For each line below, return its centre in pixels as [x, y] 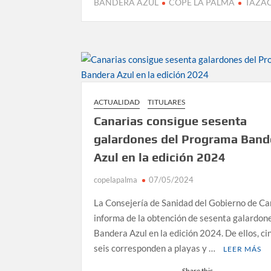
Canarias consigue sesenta [171, 120]
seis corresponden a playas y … [156, 248]
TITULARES [167, 102]
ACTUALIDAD [117, 102]
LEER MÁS [243, 249]
